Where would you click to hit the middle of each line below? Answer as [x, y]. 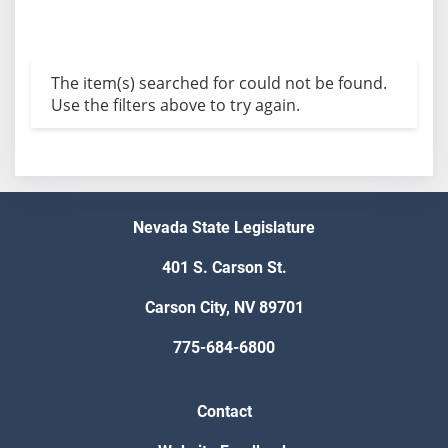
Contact [224, 412]
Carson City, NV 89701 [224, 308]
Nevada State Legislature [224, 228]
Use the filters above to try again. [175, 105]
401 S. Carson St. [224, 268]
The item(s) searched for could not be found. [218, 83]
